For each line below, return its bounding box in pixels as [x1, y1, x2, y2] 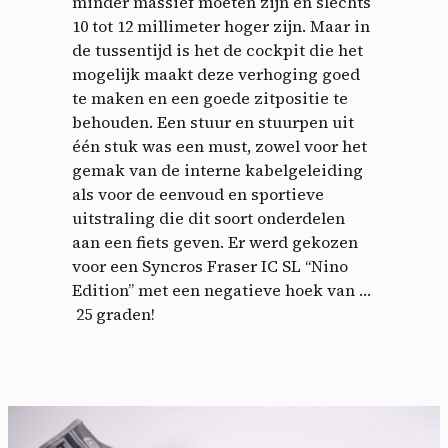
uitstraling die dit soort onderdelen [72, 206, 345, 229]
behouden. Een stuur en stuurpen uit [72, 110, 354, 133]
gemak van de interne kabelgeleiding [72, 158, 363, 181]
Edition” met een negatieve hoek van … [72, 278, 371, 301]
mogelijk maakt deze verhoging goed [72, 62, 360, 85]
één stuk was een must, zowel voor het [72, 134, 367, 157]
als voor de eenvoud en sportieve [72, 182, 324, 205]
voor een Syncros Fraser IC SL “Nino [72, 254, 348, 277]
